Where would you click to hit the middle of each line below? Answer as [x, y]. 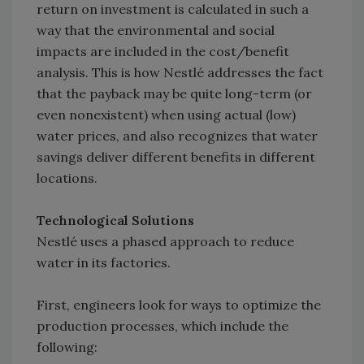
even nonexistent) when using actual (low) [166, 115]
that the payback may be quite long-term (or [174, 94]
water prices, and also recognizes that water [177, 136]
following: [67, 347]
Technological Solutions [115, 221]
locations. [67, 178]
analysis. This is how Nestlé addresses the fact [180, 73]
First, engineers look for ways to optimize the [179, 305]
